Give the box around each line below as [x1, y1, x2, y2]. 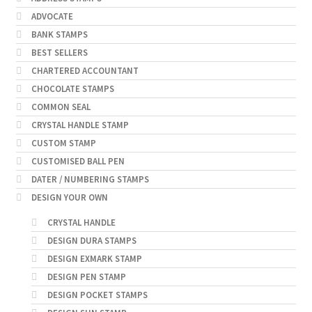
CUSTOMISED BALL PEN [31, 155, 125, 168]
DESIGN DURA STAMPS [47, 235, 136, 247]
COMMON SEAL [31, 101, 91, 114]
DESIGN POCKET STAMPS [47, 289, 148, 302]
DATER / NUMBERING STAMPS [31, 173, 150, 186]
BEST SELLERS [31, 47, 88, 59]
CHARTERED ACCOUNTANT [31, 65, 139, 77]
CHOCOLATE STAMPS [31, 83, 115, 95]
